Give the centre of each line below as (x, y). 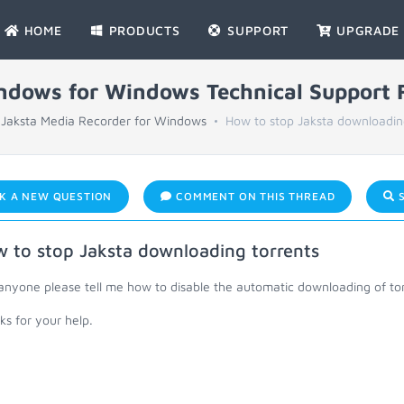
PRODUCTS (142, 30)
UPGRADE (366, 30)
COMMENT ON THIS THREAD (254, 196)
